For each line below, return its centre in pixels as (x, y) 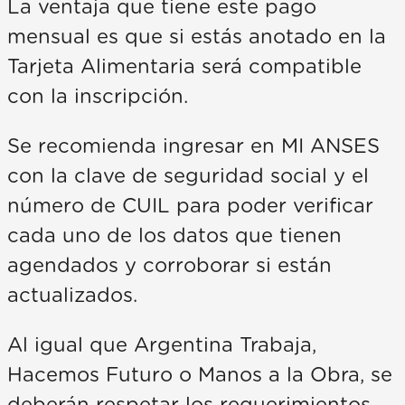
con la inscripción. (98, 96)
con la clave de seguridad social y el (188, 176)
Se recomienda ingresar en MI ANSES (193, 146)
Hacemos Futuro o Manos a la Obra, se (200, 375)
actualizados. (72, 295)
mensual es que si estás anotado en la (197, 37)
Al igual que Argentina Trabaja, (162, 345)
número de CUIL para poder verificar (190, 206)
